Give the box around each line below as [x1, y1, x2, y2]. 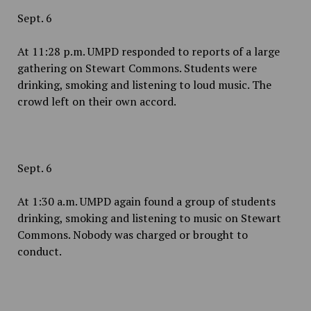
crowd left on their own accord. [17, 94, 176, 109]
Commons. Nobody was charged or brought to [17, 227, 248, 242]
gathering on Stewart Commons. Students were [17, 60, 257, 76]
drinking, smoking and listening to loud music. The [17, 77, 271, 92]
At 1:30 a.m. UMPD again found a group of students [17, 194, 276, 209]
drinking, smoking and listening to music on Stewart [17, 210, 281, 226]
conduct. [17, 244, 64, 259]
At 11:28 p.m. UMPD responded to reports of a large [17, 44, 280, 59]
